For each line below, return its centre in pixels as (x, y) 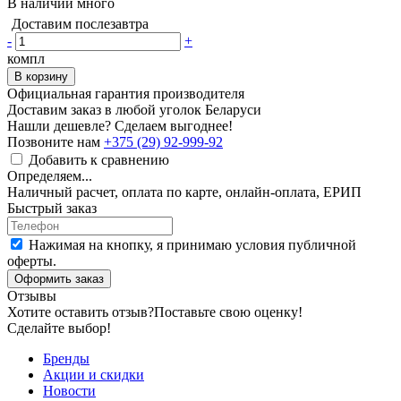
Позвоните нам (55, 141)
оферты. (32, 260)
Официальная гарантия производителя (126, 93)
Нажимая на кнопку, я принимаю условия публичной (192, 244)
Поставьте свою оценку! (228, 311)
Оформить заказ (59, 278)
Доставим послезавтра (80, 23)
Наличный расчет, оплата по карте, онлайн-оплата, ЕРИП (184, 192)
